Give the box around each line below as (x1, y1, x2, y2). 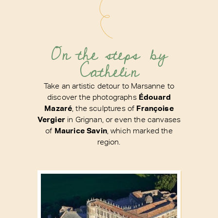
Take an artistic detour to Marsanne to (43, 81, 174, 91)
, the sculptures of (72, 104, 137, 113)
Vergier (37, 115, 65, 125)
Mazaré (44, 104, 73, 113)
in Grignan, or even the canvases (65, 115, 181, 124)
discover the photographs (47, 92, 139, 102)
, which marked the (107, 126, 173, 135)
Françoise (136, 104, 174, 113)
